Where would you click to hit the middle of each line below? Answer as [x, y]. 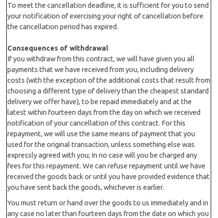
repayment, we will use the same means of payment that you [101, 134]
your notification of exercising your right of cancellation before [106, 16]
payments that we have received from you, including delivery [101, 69]
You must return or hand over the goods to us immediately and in [108, 203]
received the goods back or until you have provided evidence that [109, 176]
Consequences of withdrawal [58, 48]
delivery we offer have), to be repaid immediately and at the [100, 101]
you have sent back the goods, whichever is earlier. [86, 187]
